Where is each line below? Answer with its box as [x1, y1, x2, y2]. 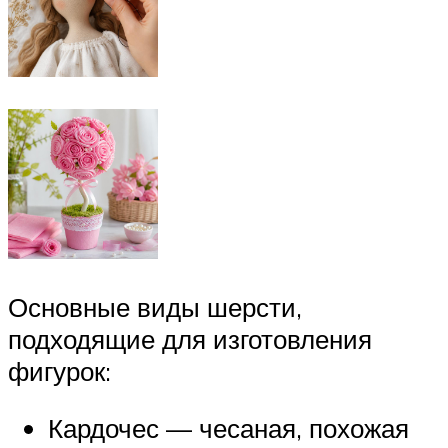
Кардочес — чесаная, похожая [48, 412, 409, 445]
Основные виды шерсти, [8, 290, 302, 323]
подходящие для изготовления [8, 322, 372, 355]
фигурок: [8, 354, 111, 387]
